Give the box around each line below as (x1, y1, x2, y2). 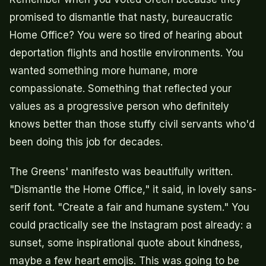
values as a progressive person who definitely (9, 100, 229, 113)
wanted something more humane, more (9, 65, 198, 77)
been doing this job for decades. (9, 136, 163, 148)
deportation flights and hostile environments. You (9, 47, 243, 59)
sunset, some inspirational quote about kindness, (9, 237, 243, 249)
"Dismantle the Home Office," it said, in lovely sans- (9, 183, 256, 196)
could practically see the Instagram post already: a (9, 219, 252, 232)
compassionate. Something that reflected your (9, 83, 232, 95)
